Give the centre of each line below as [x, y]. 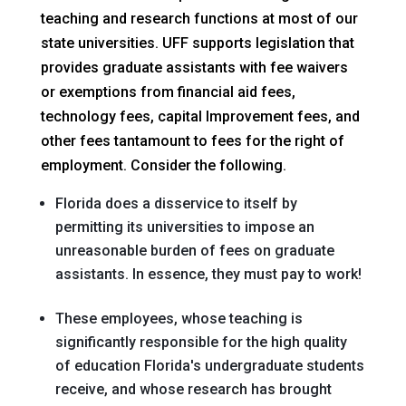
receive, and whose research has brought [193, 389]
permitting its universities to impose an [184, 227]
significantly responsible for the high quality [201, 342]
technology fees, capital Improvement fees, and [200, 116]
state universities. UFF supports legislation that [197, 43]
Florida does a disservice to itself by [176, 203]
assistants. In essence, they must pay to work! [208, 274]
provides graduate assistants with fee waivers [194, 68]
